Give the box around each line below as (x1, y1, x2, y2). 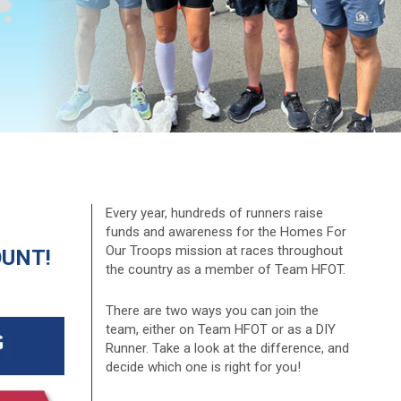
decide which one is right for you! (105, 359, 301, 375)
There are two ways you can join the (105, 303, 319, 319)
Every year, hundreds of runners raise (105, 205, 323, 221)
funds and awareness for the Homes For (105, 224, 346, 240)
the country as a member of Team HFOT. (105, 261, 346, 277)
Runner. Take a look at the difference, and (105, 340, 349, 356)
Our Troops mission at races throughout (105, 243, 343, 259)
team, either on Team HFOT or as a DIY (105, 321, 336, 337)
